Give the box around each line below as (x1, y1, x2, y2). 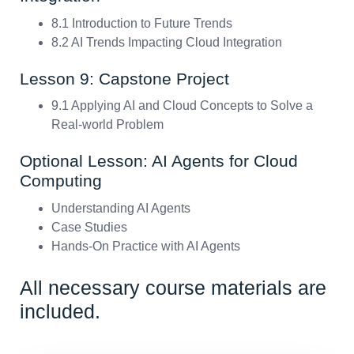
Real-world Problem (51, 118, 164, 132)
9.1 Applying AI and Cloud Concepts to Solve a (51, 99, 313, 113)
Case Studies (51, 220, 127, 234)
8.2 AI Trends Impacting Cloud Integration (51, 35, 282, 49)
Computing (20, 171, 102, 190)
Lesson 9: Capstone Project (20, 69, 229, 88)
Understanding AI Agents (51, 201, 190, 215)
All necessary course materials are (20, 276, 326, 299)
